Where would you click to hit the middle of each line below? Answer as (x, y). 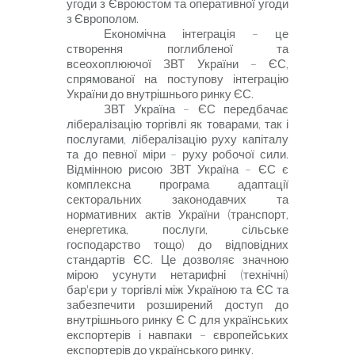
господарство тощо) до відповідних (177, 244)
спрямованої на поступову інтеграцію (177, 78)
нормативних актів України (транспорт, (177, 214)
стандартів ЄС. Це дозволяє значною (177, 259)
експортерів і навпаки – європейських (177, 334)
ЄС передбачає (243, 109)
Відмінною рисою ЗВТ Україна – (159, 169)
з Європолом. (103, 18)
